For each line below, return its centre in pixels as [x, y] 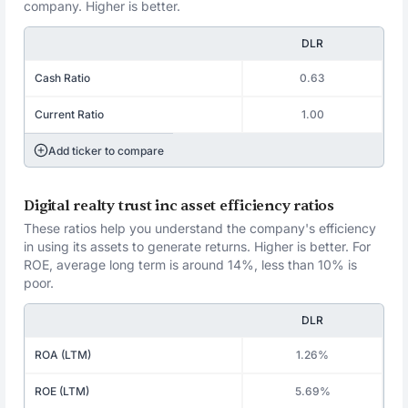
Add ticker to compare [107, 150]
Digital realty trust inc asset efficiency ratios [179, 206]
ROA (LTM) [63, 355]
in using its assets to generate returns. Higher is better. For [198, 246]
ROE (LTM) [62, 391]
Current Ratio [70, 114]
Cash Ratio [63, 78]
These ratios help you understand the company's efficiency [200, 228]
